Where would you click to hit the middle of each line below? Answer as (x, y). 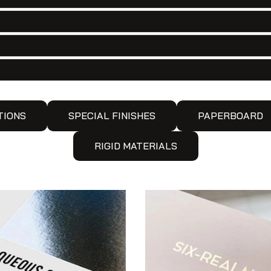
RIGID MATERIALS (135, 146)
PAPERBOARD (230, 116)
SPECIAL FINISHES (112, 116)
